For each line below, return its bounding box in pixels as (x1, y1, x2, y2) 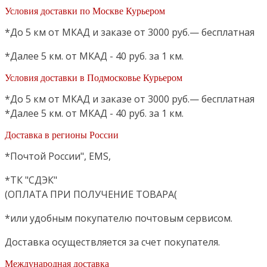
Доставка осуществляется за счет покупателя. (5, 235, 220, 249)
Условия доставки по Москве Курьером (5, 4, 165, 17)
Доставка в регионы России (5, 128, 119, 141)
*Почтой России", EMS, (5, 149, 111, 163)
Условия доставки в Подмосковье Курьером (5, 70, 182, 83)
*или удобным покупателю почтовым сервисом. (5, 211, 232, 225)
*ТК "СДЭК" (5, 173, 57, 187)
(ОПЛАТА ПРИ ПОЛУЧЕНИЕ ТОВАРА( (5, 187, 177, 201)
